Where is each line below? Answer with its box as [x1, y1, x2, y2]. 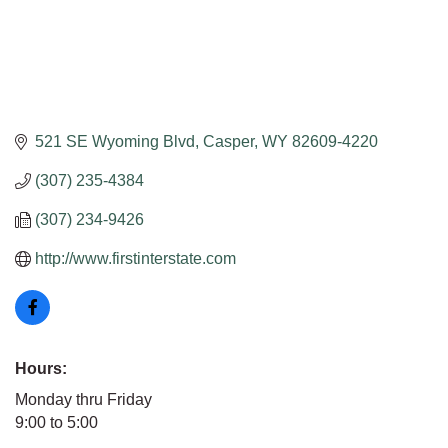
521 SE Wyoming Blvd [35, 133, 195, 151]
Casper [203, 133, 254, 151]
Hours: [15, 360, 67, 378]
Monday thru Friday [15, 391, 152, 409]
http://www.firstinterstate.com [35, 250, 236, 268]
